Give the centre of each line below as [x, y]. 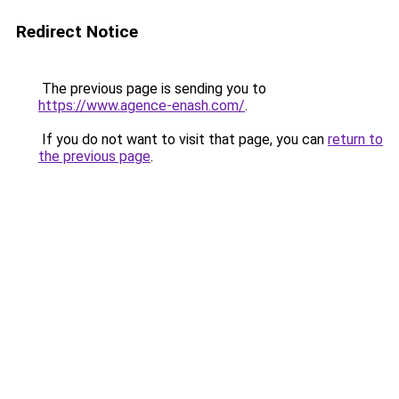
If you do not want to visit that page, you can [183, 139]
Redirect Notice [77, 32]
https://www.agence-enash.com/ [142, 106]
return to [355, 139]
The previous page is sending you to [152, 89]
